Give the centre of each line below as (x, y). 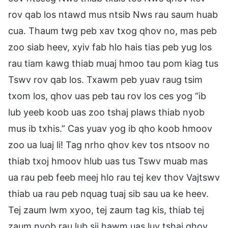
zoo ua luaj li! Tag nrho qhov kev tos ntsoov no (109, 145)
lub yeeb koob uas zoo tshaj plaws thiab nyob (106, 112)
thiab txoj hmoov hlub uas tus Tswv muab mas (108, 161)
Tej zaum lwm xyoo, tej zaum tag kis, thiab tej (106, 210)
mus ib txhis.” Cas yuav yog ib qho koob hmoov (110, 128)
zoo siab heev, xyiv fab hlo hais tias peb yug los (110, 47)
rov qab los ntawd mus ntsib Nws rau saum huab (113, 14)
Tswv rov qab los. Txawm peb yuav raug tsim (105, 79)
